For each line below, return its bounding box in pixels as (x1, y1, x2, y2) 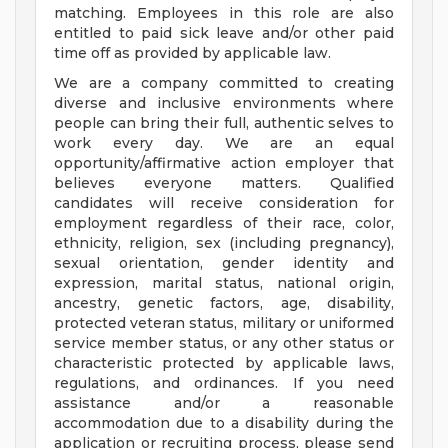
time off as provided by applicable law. (54, 44, 331, 63)
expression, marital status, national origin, (54, 274, 394, 293)
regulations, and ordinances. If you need (54, 374, 394, 393)
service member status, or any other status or (54, 334, 394, 353)
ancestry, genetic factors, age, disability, (54, 294, 394, 313)
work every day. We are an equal (54, 134, 394, 153)
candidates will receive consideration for (54, 194, 394, 213)
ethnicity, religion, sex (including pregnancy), (54, 234, 394, 253)
